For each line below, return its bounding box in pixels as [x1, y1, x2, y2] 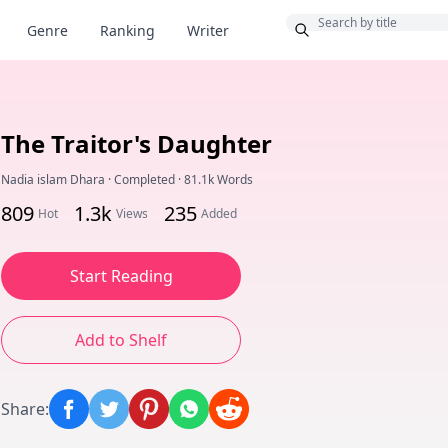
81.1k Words [184, 171, 253, 188]
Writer [187, 21, 229, 40]
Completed [114, 171, 175, 188]
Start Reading [69, 265, 173, 287]
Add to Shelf [75, 329, 167, 351]
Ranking [100, 21, 155, 40]
